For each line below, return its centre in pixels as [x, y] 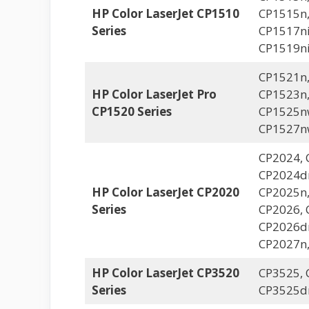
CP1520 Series [131, 111]
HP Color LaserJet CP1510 [165, 13]
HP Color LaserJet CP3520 [165, 273]
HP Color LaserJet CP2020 [165, 192]
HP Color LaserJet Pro [154, 94]
